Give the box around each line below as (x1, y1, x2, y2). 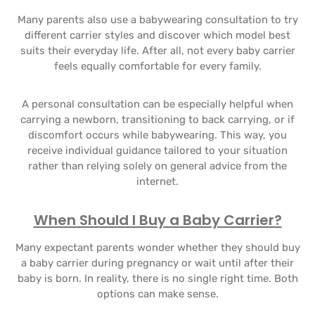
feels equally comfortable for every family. (53, 60, 262, 72)
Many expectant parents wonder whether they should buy (15, 241, 300, 254)
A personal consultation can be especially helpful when (22, 98, 293, 110)
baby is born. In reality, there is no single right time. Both (17, 272, 298, 285)
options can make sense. (96, 288, 219, 300)
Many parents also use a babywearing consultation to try (17, 13, 298, 26)
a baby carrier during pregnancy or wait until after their (21, 257, 294, 269)
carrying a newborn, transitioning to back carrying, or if (20, 113, 295, 126)
